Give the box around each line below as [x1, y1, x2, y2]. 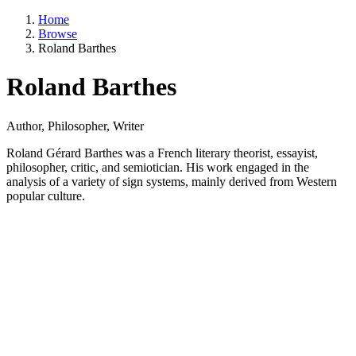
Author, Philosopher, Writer [6, 118, 144, 133]
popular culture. [6, 188, 85, 203]
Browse [38, 27, 77, 41]
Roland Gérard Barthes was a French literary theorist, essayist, [6, 145, 318, 160]
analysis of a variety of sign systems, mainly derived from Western [6, 174, 337, 188]
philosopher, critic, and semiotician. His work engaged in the [6, 160, 309, 174]
